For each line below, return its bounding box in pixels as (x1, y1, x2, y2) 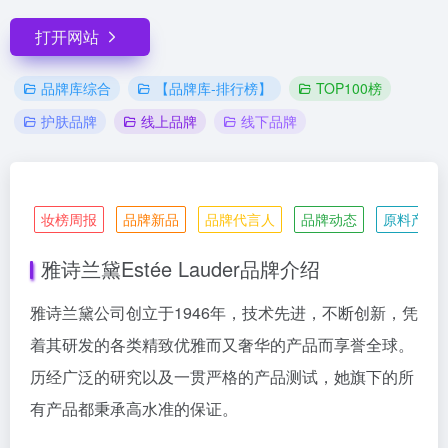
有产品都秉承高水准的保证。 (30, 397, 238, 421)
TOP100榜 (316, 78, 382, 98)
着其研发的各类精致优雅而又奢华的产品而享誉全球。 (30, 333, 414, 357)
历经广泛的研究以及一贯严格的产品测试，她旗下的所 (30, 365, 414, 389)
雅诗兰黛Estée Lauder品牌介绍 (41, 254, 320, 284)
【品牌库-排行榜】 (155, 78, 272, 98)
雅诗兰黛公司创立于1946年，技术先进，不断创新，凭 (30, 301, 418, 325)
